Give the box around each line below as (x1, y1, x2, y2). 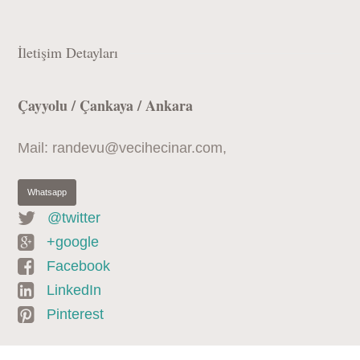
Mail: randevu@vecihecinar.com (18, 140, 223, 157)
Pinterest (47, 306, 104, 323)
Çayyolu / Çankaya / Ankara (18, 95, 194, 117)
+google (47, 234, 100, 251)
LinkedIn (47, 282, 102, 299)
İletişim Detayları (18, 43, 119, 63)
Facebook (47, 258, 111, 275)
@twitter (47, 210, 101, 227)
